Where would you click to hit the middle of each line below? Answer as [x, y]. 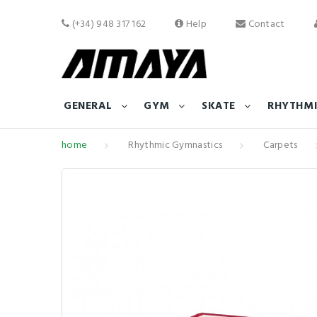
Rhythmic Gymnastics [175, 145]
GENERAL [88, 106]
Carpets [281, 145]
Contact [265, 24]
